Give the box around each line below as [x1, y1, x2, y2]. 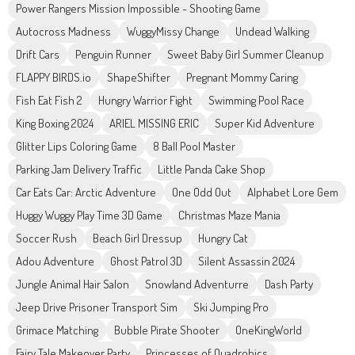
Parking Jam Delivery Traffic [16, 162, 142, 177]
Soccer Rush [16, 231, 77, 246]
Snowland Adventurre [145, 277, 249, 292]
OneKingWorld [235, 323, 302, 338]
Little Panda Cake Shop [158, 162, 265, 177]
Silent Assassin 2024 [198, 254, 295, 269]
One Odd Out [172, 185, 231, 200]
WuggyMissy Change [127, 24, 219, 40]
